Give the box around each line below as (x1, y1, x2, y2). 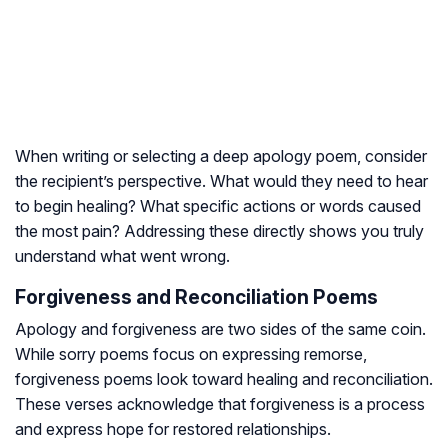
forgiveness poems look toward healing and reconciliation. (15, 369, 433, 390)
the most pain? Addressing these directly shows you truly (15, 221, 424, 242)
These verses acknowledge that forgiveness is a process (15, 394, 425, 415)
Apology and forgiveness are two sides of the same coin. (15, 319, 426, 340)
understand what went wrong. (15, 246, 230, 267)
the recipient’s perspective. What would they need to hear (15, 171, 428, 192)
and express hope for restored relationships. (15, 419, 331, 440)
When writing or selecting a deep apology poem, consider (15, 146, 427, 167)
